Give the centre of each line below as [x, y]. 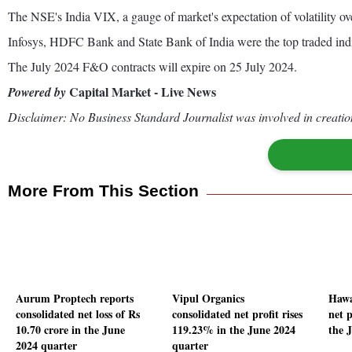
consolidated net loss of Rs [78, 314]
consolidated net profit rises [237, 314]
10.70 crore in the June [70, 330]
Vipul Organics [208, 299]
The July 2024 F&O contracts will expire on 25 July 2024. [152, 66]
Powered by [37, 92]
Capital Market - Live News [141, 91]
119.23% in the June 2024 [234, 330]
